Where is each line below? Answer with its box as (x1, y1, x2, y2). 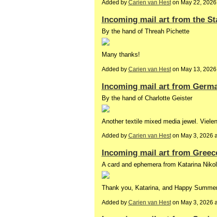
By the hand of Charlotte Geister (101, 94, 192, 102)
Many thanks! (101, 51, 140, 59)
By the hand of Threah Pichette (101, 28, 189, 35)
